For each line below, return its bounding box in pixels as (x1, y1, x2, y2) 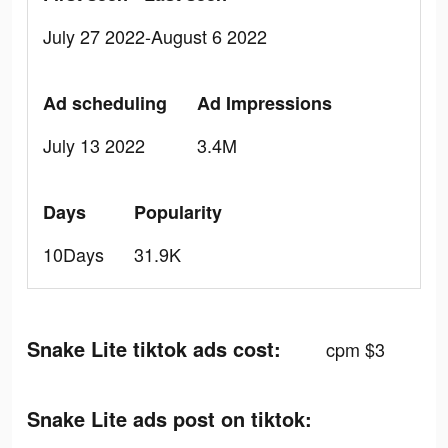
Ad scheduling (43, 90, 167, 116)
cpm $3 (326, 336, 385, 362)
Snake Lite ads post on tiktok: (27, 404, 312, 433)
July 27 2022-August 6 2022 (43, 23, 267, 49)
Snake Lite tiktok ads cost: (27, 334, 281, 363)
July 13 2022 (43, 132, 145, 158)
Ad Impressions (197, 90, 332, 116)
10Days (43, 241, 104, 267)
